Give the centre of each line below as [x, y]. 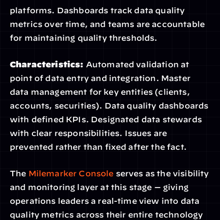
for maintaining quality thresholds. [84, 38]
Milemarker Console [71, 173]
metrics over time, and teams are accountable [108, 24]
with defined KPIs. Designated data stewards [106, 119]
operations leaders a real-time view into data [105, 201]
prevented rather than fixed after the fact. [98, 147]
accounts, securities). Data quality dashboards [109, 106]
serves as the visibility [161, 173]
